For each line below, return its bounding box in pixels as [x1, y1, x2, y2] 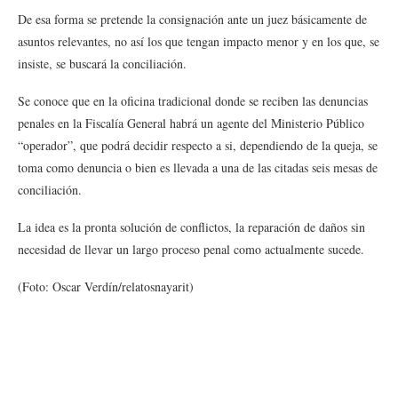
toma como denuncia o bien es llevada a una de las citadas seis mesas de [18, 159, 378, 176]
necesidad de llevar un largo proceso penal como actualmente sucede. [18, 241, 364, 258]
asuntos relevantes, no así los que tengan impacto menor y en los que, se [18, 33, 379, 50]
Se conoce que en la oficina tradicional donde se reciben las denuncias [18, 92, 368, 109]
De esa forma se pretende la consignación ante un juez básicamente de [18, 11, 367, 28]
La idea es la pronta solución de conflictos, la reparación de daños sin [18, 219, 365, 235]
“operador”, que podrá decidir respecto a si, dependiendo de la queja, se [18, 137, 378, 154]
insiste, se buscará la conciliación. [18, 55, 187, 72]
